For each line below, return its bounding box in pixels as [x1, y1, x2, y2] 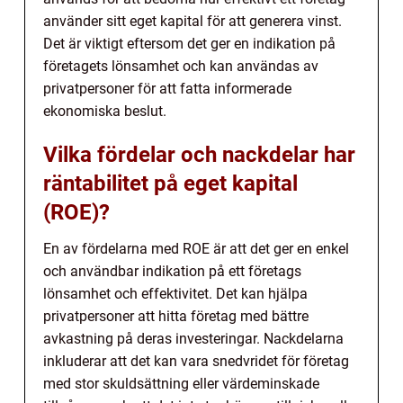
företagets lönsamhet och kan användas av [43, 57, 318, 75]
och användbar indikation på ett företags [43, 262, 301, 280]
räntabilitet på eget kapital [43, 170, 298, 196]
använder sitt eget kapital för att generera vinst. [43, 12, 342, 30]
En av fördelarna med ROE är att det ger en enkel [43, 239, 349, 257]
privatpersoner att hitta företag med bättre [43, 307, 309, 325]
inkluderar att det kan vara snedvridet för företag [43, 352, 349, 370]
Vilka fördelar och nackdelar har [43, 141, 355, 167]
